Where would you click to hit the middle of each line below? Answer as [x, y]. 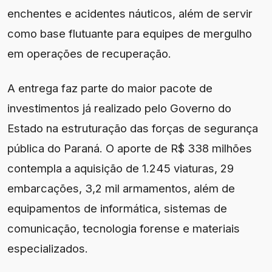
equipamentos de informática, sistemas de [117, 209]
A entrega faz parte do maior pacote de [110, 88]
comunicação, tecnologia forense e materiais [124, 229]
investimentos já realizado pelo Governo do [119, 108]
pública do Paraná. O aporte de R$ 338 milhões [130, 148]
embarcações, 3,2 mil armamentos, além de [121, 189]
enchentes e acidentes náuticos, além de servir [130, 14]
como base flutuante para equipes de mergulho [130, 34]
